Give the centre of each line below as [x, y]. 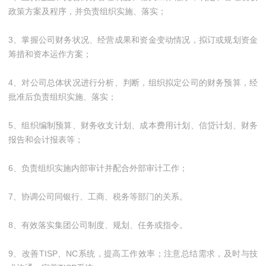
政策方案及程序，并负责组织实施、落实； [87, 11]
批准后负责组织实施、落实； [62, 97]
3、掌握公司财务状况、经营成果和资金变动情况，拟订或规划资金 [133, 40]
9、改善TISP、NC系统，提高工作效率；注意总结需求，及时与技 [133, 254]
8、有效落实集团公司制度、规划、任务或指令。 [98, 225]
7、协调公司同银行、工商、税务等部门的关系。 [98, 197]
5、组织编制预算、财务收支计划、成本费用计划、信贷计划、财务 [133, 125]
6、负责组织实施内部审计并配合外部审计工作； [98, 168]
